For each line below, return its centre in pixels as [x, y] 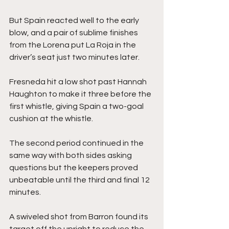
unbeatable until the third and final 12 [80, 180]
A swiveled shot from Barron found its [79, 216]
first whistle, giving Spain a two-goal [77, 106]
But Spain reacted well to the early [75, 20]
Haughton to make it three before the [81, 94]
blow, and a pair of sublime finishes [74, 32]
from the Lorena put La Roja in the [73, 45]
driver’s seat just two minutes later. [74, 57]
